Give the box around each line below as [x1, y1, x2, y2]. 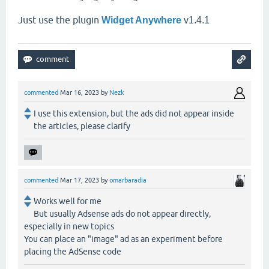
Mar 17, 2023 [60, 177, 99, 184]
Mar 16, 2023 [60, 89, 99, 97]
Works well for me [34, 196, 101, 207]
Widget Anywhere [101, 15, 181, 26]
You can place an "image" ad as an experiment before [24, 234, 223, 244]
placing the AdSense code [24, 247, 121, 257]
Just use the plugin [18, 14, 101, 26]
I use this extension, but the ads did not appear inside [34, 109, 234, 119]
